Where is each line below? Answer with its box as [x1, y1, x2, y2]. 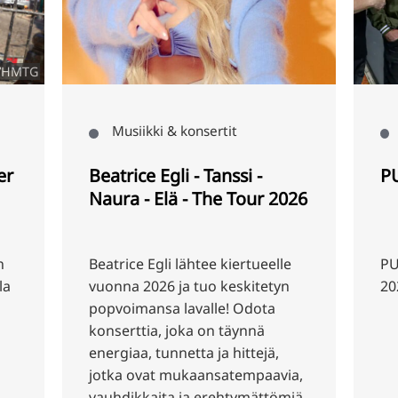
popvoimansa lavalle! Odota [3, 298, 190, 318]
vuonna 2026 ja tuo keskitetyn [3, 275, 204, 296]
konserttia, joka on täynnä [3, 320, 179, 340]
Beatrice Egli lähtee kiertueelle [3, 253, 206, 274]
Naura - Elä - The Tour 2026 [3, 186, 222, 211]
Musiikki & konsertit [25, 121, 151, 139]
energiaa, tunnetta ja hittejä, [3, 342, 194, 362]
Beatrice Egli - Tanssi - [3, 163, 177, 187]
